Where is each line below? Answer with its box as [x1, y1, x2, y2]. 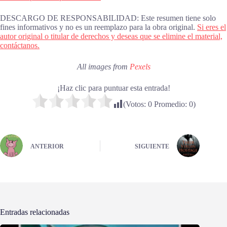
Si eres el [197, 23, 226, 32]
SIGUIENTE [135, 142, 170, 150]
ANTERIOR [30, 142, 64, 150]
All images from [77, 62, 130, 71]
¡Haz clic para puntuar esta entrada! [57, 84, 170, 93]
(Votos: [123, 100, 148, 109]
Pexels [129, 62, 150, 71]
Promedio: [152, 100, 189, 109]
